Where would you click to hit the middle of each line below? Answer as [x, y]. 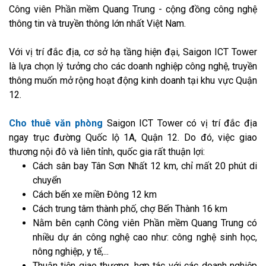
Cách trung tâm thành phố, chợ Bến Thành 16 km [130, 208]
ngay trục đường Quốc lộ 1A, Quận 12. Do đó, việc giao [133, 137]
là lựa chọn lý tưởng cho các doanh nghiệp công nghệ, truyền [133, 66]
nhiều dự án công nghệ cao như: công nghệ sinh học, [145, 237]
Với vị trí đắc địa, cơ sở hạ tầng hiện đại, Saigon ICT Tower [133, 52]
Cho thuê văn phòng [56, 123]
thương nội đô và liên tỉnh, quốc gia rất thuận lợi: [107, 151]
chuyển [47, 180]
